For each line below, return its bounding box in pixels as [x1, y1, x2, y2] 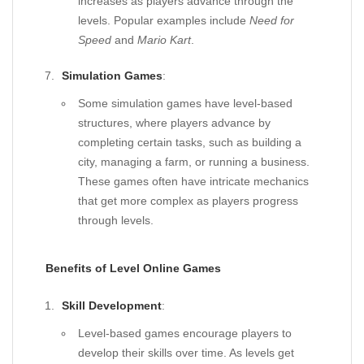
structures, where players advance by [78, 116, 271, 129]
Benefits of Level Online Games [45, 262, 221, 275]
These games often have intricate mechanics [78, 175, 309, 188]
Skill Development [62, 299, 162, 312]
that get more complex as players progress [78, 194, 298, 207]
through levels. [78, 214, 154, 227]
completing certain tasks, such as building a [78, 136, 301, 149]
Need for [249, 14, 294, 27]
